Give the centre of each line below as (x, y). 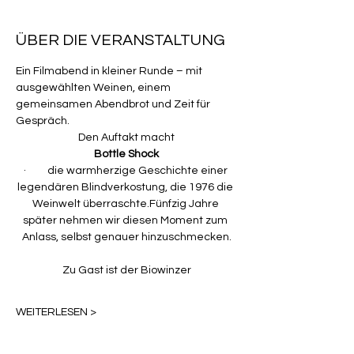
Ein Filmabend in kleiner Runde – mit (110, 71)
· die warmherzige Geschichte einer (126, 171)
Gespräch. (43, 121)
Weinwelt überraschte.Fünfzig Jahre (126, 204)
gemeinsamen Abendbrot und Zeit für (114, 104)
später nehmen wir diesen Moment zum (126, 220)
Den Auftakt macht (126, 137)
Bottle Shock (126, 154)
